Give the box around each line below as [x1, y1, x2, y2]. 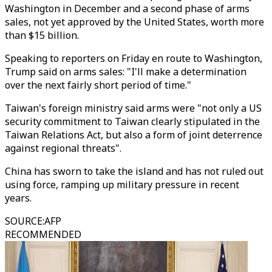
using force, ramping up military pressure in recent [5, 178, 239, 191]
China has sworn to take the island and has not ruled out [5, 165, 263, 178]
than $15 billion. [5, 29, 79, 42]
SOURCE [5, 214, 42, 228]
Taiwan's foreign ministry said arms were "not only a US [5, 101, 262, 115]
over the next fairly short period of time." [5, 78, 191, 92]
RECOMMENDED [5, 228, 81, 241]
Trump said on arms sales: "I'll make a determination [5, 65, 246, 78]
